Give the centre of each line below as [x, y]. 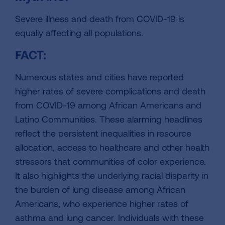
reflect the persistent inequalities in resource [103, 133]
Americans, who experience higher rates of [102, 204]
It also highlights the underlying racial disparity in [112, 176]
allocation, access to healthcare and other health [112, 147]
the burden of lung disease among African [100, 190]
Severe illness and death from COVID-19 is [100, 19]
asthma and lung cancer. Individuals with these [109, 218]
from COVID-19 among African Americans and [108, 105]
